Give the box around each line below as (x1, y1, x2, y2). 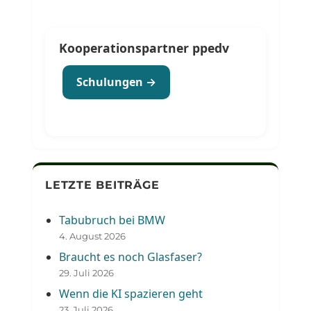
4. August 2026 (59, 230, 126, 242)
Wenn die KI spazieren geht (59, 285, 203, 301)
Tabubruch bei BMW (59, 212, 166, 228)
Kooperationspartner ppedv (59, 39, 230, 56)
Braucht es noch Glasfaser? (59, 249, 203, 264)
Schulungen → (76, 74, 157, 90)
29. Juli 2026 (59, 267, 115, 278)
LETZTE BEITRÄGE (45, 178, 160, 192)
